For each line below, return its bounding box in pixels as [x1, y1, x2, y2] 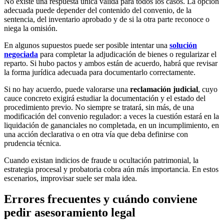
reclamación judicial [130, 84, 198, 93]
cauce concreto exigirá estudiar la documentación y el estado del [4, 93, 205, 102]
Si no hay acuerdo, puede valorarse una [4, 84, 130, 93]
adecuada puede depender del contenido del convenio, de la [4, 5, 191, 14]
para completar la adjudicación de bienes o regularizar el [38, 49, 216, 58]
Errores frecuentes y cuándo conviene [4, 192, 197, 206]
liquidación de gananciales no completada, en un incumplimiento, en [4, 120, 219, 129]
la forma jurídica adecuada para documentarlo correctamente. [4, 67, 195, 76]
